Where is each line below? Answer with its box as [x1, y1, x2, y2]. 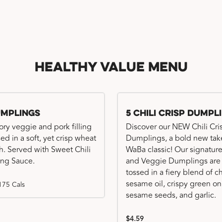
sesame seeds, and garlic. [126, 189, 216, 201]
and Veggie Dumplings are [126, 155, 221, 167]
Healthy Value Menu [34, 61, 188, 75]
